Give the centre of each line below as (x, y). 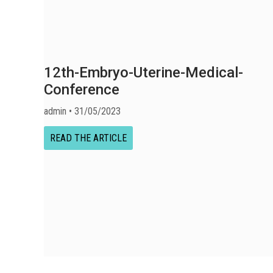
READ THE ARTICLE (88, 138)
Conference (82, 90)
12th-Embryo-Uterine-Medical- (144, 73)
